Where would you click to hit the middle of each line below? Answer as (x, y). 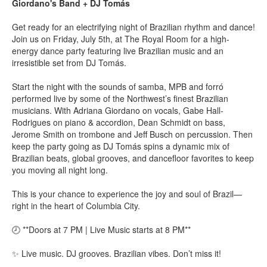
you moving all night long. (60, 170)
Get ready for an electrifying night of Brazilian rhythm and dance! (133, 27)
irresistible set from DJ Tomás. (69, 62)
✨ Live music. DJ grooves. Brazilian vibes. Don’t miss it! (117, 253)
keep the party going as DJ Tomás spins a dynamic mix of (121, 146)
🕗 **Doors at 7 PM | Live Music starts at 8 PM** (101, 229)
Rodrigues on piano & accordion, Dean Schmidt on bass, (119, 122)
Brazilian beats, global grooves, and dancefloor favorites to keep (133, 158)
